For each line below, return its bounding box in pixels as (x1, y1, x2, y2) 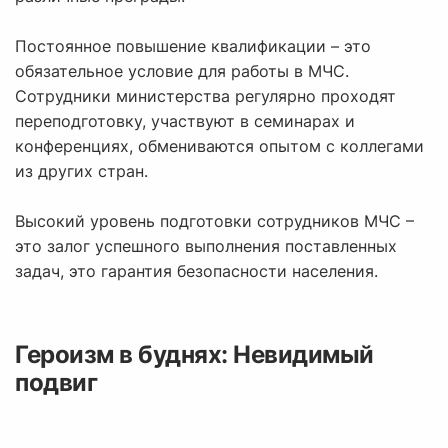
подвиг (15, 368, 97, 398)
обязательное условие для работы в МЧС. (15, 61, 349, 82)
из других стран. (15, 161, 148, 182)
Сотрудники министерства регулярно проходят (15, 86, 396, 107)
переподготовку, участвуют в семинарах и (15, 111, 355, 132)
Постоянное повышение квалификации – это (15, 36, 371, 57)
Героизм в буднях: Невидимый (15, 340, 374, 370)
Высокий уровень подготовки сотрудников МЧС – (15, 211, 414, 232)
